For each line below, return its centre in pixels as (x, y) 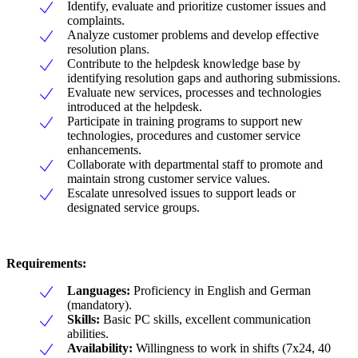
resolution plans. (108, 50)
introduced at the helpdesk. (135, 107)
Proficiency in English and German (221, 291)
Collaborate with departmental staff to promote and (195, 165)
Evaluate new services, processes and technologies (194, 93)
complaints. (96, 21)
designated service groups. (133, 208)
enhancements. (104, 150)
